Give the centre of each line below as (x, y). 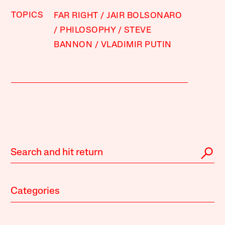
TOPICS (27, 15)
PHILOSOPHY (88, 30)
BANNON (73, 45)
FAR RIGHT (76, 16)
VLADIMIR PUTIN (136, 45)
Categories (35, 191)
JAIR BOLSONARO (144, 16)
